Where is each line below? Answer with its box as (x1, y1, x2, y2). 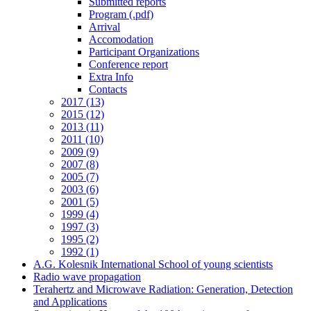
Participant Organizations (89, 46, 199, 58)
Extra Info (89, 71, 133, 83)
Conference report (89, 58, 168, 70)
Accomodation (89, 33, 153, 45)
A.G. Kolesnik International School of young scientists (33, 258, 273, 270)
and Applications (33, 296, 107, 308)
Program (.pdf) (89, 8, 153, 20)
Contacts (89, 83, 127, 95)
